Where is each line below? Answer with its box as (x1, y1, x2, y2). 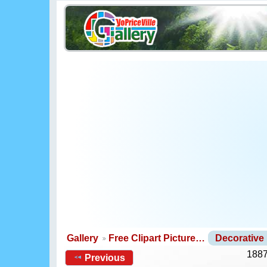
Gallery (67, 233, 98, 243)
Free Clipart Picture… (108, 233, 205, 243)
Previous (85, 252, 126, 263)
